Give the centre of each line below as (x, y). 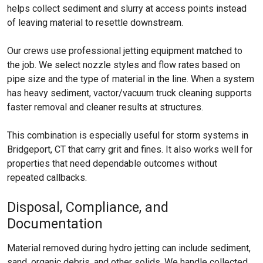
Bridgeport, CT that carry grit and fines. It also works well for (130, 149)
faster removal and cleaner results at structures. (105, 107)
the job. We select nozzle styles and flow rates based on (124, 65)
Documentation (55, 224)
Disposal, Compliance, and (88, 207)
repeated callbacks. (47, 178)
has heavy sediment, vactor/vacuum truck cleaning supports (129, 93)
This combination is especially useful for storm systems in (128, 135)
